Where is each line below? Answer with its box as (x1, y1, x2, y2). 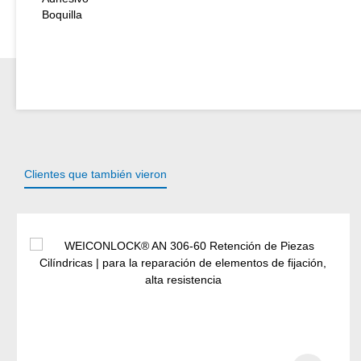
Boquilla (42, 7, 82, 21)
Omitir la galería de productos (15, 214, 167, 227)
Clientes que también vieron (24, 167, 167, 180)
